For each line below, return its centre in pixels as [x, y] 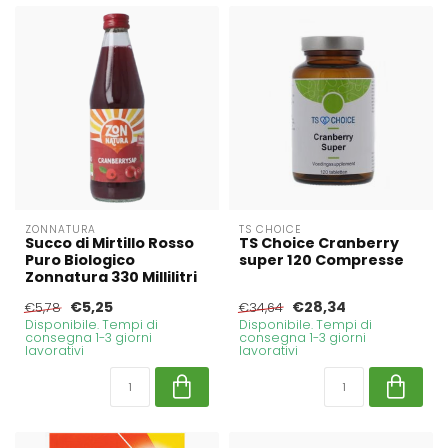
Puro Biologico [80, 260]
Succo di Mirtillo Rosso [109, 243]
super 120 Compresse [321, 260]
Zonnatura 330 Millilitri [111, 277]
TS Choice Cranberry [319, 243]
